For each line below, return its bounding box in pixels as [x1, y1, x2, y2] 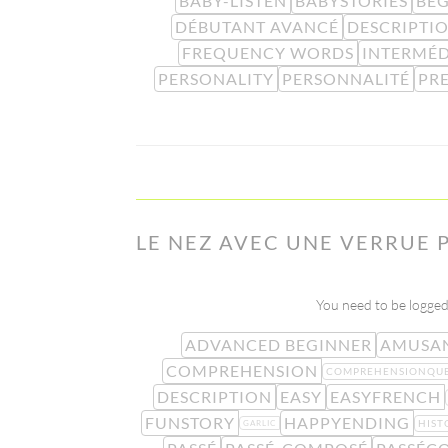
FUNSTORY [144, 413, 235, 433]
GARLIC [242, 418, 276, 429]
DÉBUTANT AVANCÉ [174, 16, 339, 36]
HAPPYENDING [283, 413, 410, 433]
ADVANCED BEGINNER [184, 335, 372, 355]
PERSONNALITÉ [281, 68, 410, 88]
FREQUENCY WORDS [181, 42, 354, 62]
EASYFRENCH [329, 387, 441, 407]
